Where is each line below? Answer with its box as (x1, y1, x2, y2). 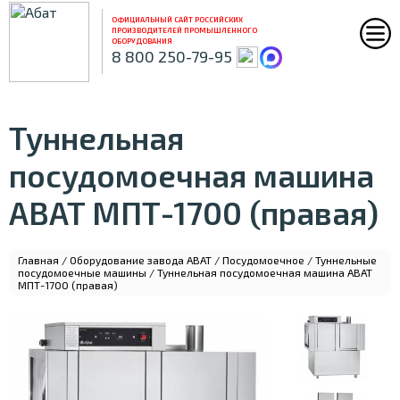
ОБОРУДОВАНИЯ (112, 37, 172, 46)
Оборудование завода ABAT (70, 254, 212, 266)
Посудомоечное (222, 254, 304, 266)
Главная (18, 254, 59, 266)
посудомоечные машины (18, 266, 146, 279)
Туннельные (315, 254, 377, 266)
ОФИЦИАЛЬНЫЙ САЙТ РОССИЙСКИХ (112, 15, 243, 24)
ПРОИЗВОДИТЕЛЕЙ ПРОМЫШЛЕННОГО (112, 26, 257, 35)
